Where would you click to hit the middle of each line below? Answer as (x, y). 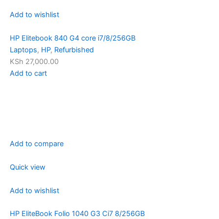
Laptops (23, 50)
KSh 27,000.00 (34, 61)
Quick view (28, 167)
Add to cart (28, 73)
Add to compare (37, 143)
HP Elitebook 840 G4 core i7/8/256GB (73, 38)
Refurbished (74, 50)
